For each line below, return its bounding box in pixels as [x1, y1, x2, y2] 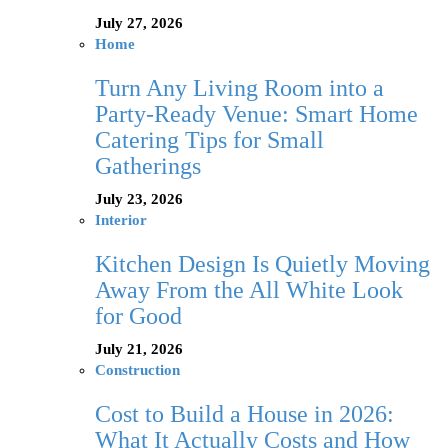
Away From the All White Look [95, 277, 403, 304]
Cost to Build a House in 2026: [95, 401, 394, 428]
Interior [95, 212, 147, 229]
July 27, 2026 [95, 15, 183, 32]
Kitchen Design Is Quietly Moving [95, 251, 430, 278]
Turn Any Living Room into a [95, 75, 384, 102]
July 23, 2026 [95, 191, 183, 208]
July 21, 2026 [95, 341, 183, 358]
